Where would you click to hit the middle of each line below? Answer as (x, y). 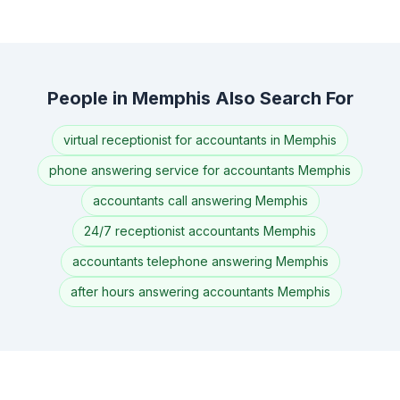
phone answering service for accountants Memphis (200, 170)
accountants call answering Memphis (200, 200)
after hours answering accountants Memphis (200, 292)
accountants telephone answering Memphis (200, 261)
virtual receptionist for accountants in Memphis (200, 140)
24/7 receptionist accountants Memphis (200, 231)
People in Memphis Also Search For (200, 98)
